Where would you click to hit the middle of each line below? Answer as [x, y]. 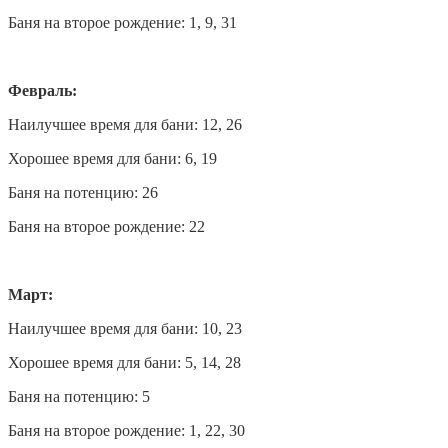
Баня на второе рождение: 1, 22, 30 [126, 430]
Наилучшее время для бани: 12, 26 [125, 124]
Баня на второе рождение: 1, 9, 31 [122, 22]
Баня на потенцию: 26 [83, 192]
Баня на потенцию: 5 [79, 396]
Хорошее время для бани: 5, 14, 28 [124, 362]
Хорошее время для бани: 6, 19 [112, 158]
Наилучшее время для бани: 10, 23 [125, 328]
